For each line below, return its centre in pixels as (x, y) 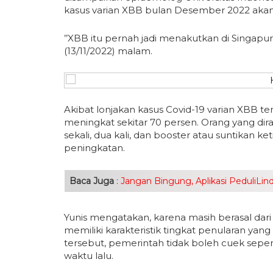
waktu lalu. (89, 255)
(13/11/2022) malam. (108, 51)
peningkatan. (94, 147)
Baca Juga (92, 181)
